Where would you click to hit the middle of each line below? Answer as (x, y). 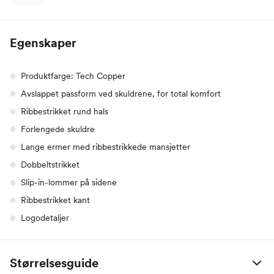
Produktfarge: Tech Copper (73, 76)
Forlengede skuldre (58, 129)
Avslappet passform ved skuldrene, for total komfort (121, 93)
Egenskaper (43, 43)
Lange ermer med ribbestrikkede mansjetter (106, 146)
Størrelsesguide (54, 263)
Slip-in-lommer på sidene (69, 182)
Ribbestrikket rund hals (65, 111)
